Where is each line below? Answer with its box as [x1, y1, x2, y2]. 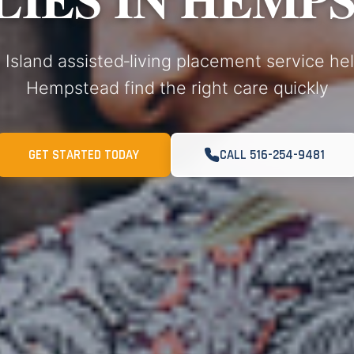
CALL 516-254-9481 [219, 146, 325, 164]
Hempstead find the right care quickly [25, 77, 329, 98]
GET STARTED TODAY [28, 146, 139, 164]
